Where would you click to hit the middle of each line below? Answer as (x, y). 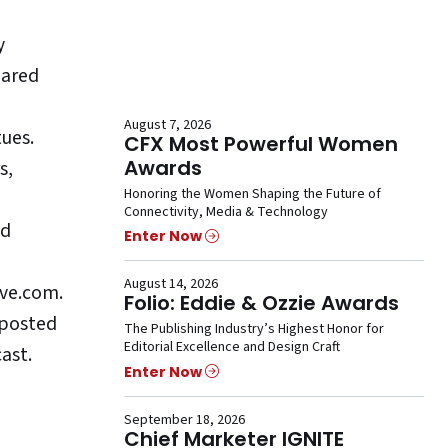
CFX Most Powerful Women (261, 144)
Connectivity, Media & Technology (226, 212)
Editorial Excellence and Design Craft (232, 347)
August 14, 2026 (171, 284)
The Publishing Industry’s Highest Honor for (254, 329)
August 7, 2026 (167, 125)
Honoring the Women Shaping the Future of (252, 194)
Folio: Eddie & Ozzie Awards (261, 303)
